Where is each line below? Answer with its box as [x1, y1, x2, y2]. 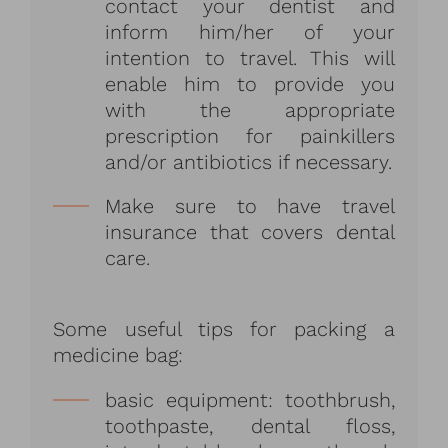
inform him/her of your [105, 19, 395, 44]
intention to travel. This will [105, 45, 395, 70]
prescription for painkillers [105, 123, 395, 148]
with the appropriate [105, 97, 395, 122]
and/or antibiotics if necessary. [105, 149, 393, 174]
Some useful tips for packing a [53, 316, 395, 341]
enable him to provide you [105, 71, 395, 96]
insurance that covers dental [105, 219, 395, 244]
